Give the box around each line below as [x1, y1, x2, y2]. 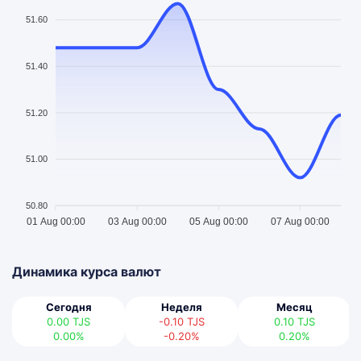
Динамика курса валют [12, 263, 161, 280]
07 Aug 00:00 [270, 216, 330, 228]
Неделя [160, 301, 202, 313]
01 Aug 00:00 [26, 216, 85, 228]
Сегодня [45, 301, 92, 313]
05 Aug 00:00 [189, 216, 248, 228]
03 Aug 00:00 [107, 216, 167, 228]
